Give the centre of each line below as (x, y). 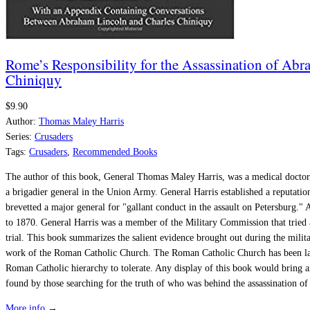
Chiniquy (34, 79)
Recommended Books (115, 152)
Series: (19, 137)
